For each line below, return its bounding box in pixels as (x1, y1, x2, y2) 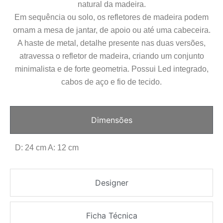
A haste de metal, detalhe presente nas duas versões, (17, 39, 206, 48)
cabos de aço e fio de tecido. (61, 78, 162, 87)
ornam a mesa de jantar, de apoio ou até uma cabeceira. (12, 26, 211, 35)
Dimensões (91, 114, 132, 125)
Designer (95, 177, 128, 188)
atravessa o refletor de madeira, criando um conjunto (19, 52, 204, 61)
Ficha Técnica (86, 210, 137, 221)
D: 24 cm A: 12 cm (15, 143, 79, 152)
